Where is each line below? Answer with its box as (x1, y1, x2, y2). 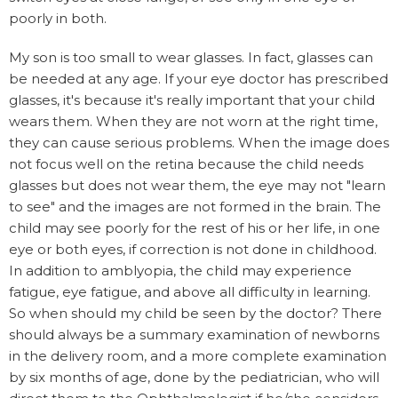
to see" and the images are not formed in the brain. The (9, 197, 381, 215)
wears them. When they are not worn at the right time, (9, 112, 378, 130)
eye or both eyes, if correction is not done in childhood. (9, 240, 377, 258)
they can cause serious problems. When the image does (9, 133, 389, 151)
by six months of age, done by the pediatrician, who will (9, 368, 379, 386)
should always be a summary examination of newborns (9, 325, 379, 343)
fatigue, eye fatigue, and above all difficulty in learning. (9, 283, 370, 300)
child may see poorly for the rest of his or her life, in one (9, 219, 380, 236)
